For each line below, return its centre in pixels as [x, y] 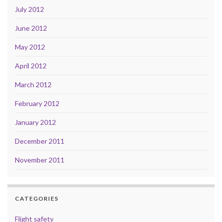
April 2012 [31, 66]
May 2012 [30, 47]
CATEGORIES [37, 199]
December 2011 [40, 141]
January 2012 [35, 122]
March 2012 [33, 85]
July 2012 [29, 9]
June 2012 [31, 28]
